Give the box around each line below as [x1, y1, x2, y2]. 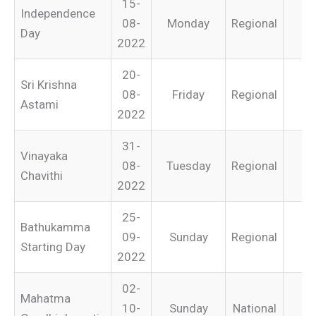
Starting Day [20, 239, 85, 254]
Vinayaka [20, 148, 68, 163]
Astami [20, 97, 59, 111]
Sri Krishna [20, 77, 77, 92]
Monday [167, 16, 209, 30]
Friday [172, 87, 205, 102]
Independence [20, 6, 95, 20]
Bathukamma [20, 219, 90, 234]
